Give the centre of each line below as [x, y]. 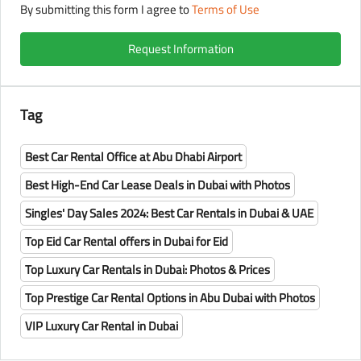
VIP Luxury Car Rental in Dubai [102, 326]
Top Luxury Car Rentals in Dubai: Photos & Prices [147, 270]
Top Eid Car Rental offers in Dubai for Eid [127, 242]
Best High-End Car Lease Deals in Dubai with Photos [158, 185]
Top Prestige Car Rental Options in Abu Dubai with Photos [170, 298]
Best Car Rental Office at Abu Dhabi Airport [133, 157]
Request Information [180, 49]
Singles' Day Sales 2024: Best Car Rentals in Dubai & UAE [169, 214]
